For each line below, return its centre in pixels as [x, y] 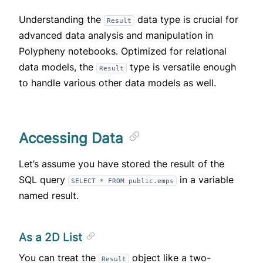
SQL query [43, 180]
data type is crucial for [186, 20]
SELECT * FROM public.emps [122, 181]
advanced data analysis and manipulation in [116, 36]
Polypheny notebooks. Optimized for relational [123, 51]
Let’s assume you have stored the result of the [122, 164]
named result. [49, 196]
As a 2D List [52, 238]
